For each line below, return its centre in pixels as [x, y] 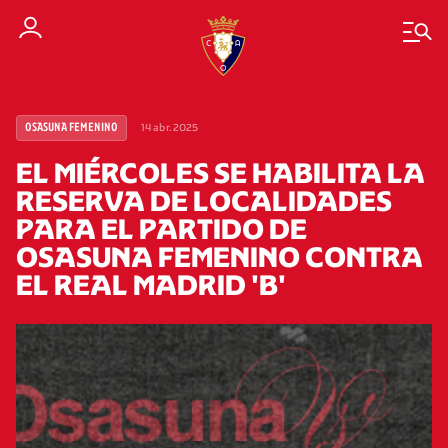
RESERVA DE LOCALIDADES [204, 201]
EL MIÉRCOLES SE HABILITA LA [220, 173]
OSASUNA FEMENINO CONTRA [219, 257]
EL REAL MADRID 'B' [151, 285]
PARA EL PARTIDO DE [161, 229]
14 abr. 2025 [170, 127]
